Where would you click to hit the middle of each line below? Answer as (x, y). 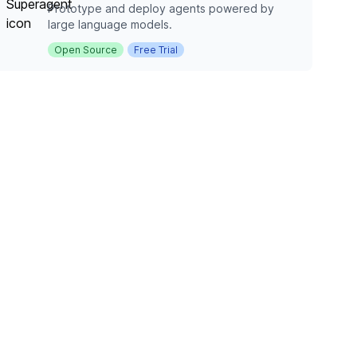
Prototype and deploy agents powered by (161, 8)
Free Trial (156, 50)
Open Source (86, 50)
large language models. (110, 24)
